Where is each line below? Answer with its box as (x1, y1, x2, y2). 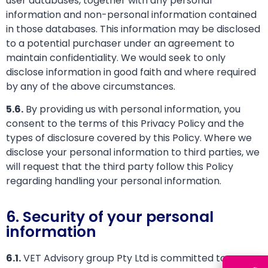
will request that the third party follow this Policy (6, 160, 233, 174)
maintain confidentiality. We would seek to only (6, 51, 226, 65)
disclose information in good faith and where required (6, 65, 256, 80)
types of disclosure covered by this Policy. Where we (6, 131, 252, 145)
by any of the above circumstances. (6, 80, 175, 94)
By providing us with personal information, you (23, 102, 240, 117)
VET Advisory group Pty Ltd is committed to (21, 251, 226, 265)
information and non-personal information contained (6, 8, 257, 22)
